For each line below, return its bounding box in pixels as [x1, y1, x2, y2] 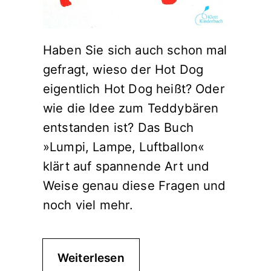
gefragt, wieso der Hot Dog [43, 62, 204, 77]
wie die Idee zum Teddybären [43, 100, 219, 116]
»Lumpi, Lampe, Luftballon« [43, 139, 205, 154]
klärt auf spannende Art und [43, 158, 210, 174]
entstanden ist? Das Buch [43, 120, 194, 135]
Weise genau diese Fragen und [43, 178, 226, 193]
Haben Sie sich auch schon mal [43, 42, 227, 57]
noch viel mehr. [43, 197, 134, 212]
